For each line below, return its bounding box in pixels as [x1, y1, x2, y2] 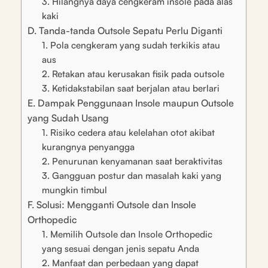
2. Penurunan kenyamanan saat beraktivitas [42, 155, 223, 167]
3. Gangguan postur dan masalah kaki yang [42, 169, 221, 181]
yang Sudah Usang [28, 111, 109, 124]
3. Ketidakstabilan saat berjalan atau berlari [42, 82, 220, 94]
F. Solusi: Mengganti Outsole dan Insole [28, 198, 196, 211]
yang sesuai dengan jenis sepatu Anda [42, 242, 199, 254]
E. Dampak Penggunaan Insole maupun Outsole [28, 96, 234, 109]
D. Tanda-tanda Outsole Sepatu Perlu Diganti [28, 24, 223, 36]
